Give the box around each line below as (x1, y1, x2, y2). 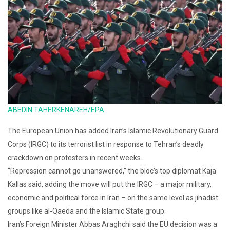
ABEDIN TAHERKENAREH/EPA (8, 106, 104, 114)
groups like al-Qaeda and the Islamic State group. (8, 207, 166, 216)
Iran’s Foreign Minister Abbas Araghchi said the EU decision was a (8, 220, 217, 229)
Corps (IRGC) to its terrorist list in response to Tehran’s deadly (8, 140, 204, 149)
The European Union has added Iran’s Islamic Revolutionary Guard (8, 127, 218, 136)
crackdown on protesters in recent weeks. (8, 154, 142, 162)
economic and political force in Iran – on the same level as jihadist (8, 194, 218, 202)
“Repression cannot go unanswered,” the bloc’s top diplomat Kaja (8, 167, 216, 176)
